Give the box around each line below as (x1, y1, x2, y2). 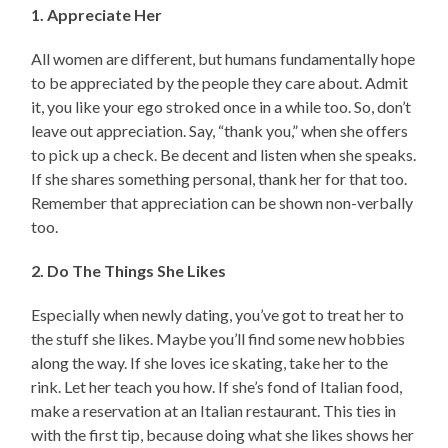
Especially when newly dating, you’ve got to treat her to (31, 304, 405, 324)
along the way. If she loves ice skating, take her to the (31, 352, 389, 372)
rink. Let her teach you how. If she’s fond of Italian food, (31, 376, 403, 396)
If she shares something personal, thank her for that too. (31, 168, 408, 188)
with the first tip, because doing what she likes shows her (31, 424, 415, 444)
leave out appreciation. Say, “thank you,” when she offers (31, 120, 409, 140)
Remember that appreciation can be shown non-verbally (31, 192, 414, 212)
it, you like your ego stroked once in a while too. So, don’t (31, 96, 412, 116)
